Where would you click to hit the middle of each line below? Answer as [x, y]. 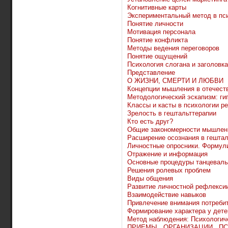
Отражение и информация [167, 154]
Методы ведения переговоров [173, 48]
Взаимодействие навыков [167, 194]
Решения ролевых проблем [169, 170]
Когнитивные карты [157, 7]
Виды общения [150, 178]
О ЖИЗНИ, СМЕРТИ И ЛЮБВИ [175, 80]
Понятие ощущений [157, 56]
